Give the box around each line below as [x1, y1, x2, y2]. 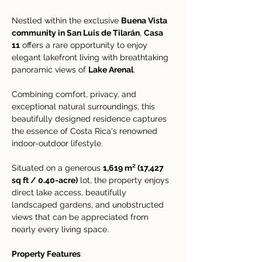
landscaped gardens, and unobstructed [12, 200, 166, 209]
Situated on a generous [12, 163, 103, 173]
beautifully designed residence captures [12, 114, 169, 123]
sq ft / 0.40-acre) [12, 175, 78, 185]
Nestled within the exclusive [12, 16, 121, 25]
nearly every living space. [12, 225, 109, 234]
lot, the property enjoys [78, 175, 171, 185]
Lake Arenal [88, 65, 133, 74]
